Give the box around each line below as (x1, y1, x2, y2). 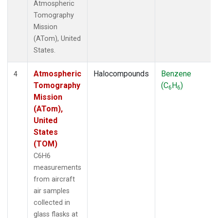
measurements (34, 163, 81, 172)
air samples (34, 186, 70, 195)
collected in (34, 198, 70, 207)
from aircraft (34, 175, 75, 183)
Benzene (161, 69, 191, 78)
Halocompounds (93, 69, 149, 78)
